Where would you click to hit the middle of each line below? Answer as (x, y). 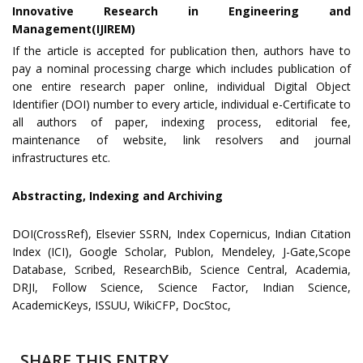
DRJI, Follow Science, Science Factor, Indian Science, (181, 287)
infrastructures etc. (61, 157)
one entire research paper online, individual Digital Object (181, 86)
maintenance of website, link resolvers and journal (181, 139)
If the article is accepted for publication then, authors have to (181, 50)
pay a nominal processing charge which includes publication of (181, 68)
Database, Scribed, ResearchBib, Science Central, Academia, (181, 269)
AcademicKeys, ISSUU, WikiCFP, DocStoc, (122, 305)
